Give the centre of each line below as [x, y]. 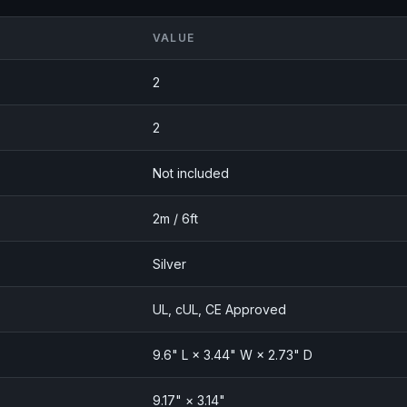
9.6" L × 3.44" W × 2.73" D [233, 355]
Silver [169, 264]
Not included [191, 174]
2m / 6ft [175, 219]
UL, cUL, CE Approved [219, 310]
